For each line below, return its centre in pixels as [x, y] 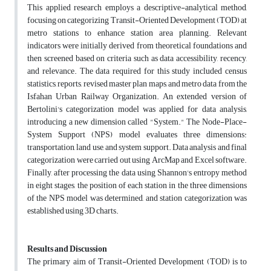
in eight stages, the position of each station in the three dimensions [137, 186]
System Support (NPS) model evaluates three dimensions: [137, 135]
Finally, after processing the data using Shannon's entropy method [137, 173]
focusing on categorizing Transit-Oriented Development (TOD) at [137, 21]
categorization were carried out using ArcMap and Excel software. [137, 160]
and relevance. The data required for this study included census [137, 71]
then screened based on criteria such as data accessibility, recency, [137, 59]
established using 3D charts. [73, 211]
